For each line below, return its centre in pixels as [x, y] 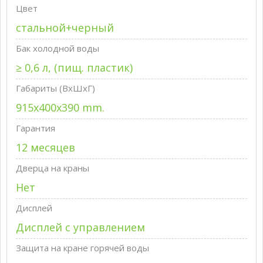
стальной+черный [65, 28]
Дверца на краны [53, 168]
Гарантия [36, 128]
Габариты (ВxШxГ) [55, 88]
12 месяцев [45, 147]
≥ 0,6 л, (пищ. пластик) [74, 68]
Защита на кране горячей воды [82, 248]
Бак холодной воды [58, 48]
